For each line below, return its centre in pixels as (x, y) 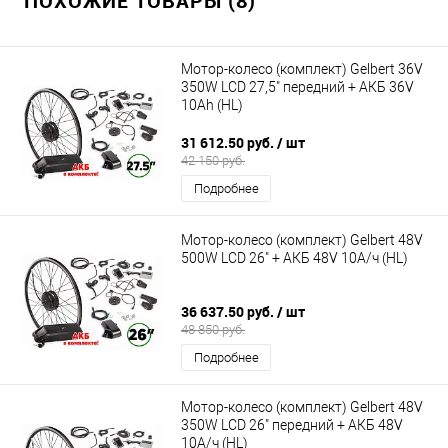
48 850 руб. (213, 330)
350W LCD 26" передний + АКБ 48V (292, 425)
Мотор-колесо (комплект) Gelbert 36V (302, 69)
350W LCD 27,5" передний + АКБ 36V (297, 87)
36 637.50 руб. (229, 312)
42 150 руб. (213, 161)
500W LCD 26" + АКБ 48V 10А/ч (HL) (294, 257)
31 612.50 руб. (229, 143)
